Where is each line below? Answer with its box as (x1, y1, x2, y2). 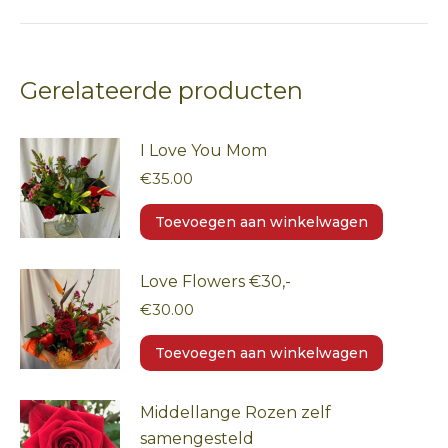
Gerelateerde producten (20, 76, 303, 105)
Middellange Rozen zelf (140, 403, 331, 422)
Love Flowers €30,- (140, 272, 291, 291)
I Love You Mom (140, 141, 267, 160)
